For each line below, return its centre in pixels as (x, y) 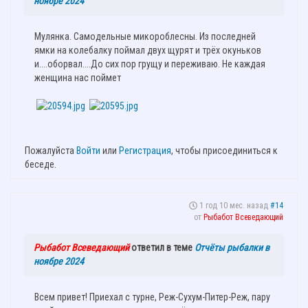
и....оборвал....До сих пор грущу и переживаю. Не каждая (150, 64)
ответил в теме (162, 248)
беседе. (41, 165)
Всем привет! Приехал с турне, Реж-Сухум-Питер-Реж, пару (152, 297)
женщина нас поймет (78, 77)
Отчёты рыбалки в (232, 248)
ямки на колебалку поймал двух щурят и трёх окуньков (148, 50)
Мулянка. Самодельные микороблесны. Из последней (145, 36)
